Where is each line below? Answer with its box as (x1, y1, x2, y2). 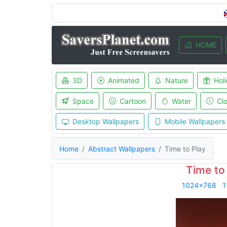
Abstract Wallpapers (88, 144, 155, 153)
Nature (165, 76, 188, 85)
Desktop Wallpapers (72, 117, 139, 126)
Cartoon (119, 96, 146, 105)
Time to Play (165, 144, 206, 153)
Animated (107, 76, 139, 85)
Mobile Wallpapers (164, 117, 225, 126)
